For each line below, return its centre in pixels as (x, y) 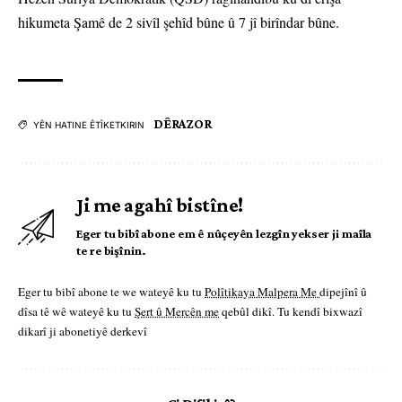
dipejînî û (343, 292)
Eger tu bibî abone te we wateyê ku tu (111, 292)
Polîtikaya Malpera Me (262, 292)
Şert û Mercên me (177, 312)
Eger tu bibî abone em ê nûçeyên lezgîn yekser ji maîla (224, 234)
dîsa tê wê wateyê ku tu (76, 312)
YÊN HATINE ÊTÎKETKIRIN (89, 125)
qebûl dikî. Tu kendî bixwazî (291, 312)
